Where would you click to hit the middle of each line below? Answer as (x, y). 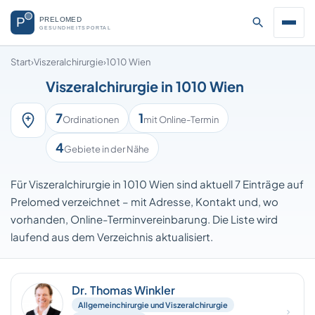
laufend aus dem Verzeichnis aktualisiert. (112, 237)
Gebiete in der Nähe (107, 149)
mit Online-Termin (181, 120)
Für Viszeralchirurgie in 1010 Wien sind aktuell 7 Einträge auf (157, 184)
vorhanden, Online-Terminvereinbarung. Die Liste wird (144, 219)
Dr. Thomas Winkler (123, 290)
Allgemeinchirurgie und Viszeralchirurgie (153, 305)
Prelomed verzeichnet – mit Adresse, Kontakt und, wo (144, 201)
